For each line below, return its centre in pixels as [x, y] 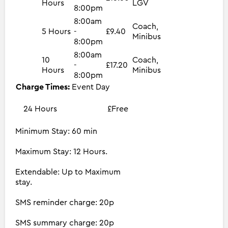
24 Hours [40, 109]
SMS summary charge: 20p [65, 223]
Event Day [91, 87]
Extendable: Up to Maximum [68, 172]
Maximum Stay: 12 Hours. [61, 151]
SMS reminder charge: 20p [65, 202]
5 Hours [56, 31]
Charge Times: [44, 87]
